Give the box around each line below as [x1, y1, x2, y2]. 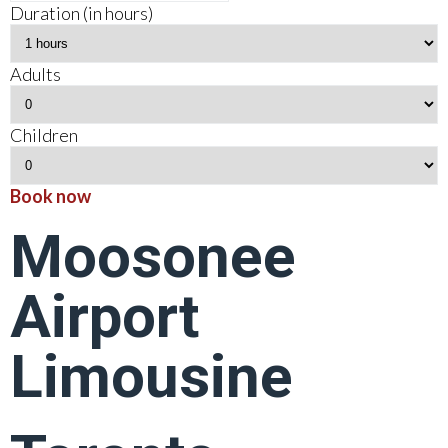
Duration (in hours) [10, 2, 153, 24]
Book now [10, 185, 91, 207]
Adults [10, 63, 61, 85]
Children [10, 124, 78, 146]
